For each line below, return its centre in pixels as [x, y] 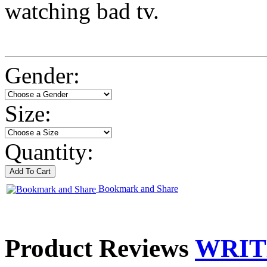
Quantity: [49, 151]
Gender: [42, 75]
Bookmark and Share [137, 188]
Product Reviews [100, 249]
